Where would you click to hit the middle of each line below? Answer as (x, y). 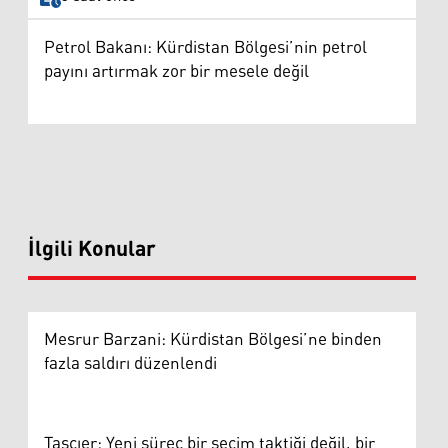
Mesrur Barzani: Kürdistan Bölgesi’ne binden (213, 339)
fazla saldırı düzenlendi (130, 363)
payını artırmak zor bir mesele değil (176, 71)
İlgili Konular (92, 249)
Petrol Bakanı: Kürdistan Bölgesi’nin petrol (205, 47)
